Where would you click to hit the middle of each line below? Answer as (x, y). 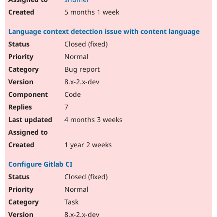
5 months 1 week (91, 12)
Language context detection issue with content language (104, 31)
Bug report (81, 69)
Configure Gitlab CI (40, 164)
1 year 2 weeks (87, 145)
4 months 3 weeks (93, 120)
